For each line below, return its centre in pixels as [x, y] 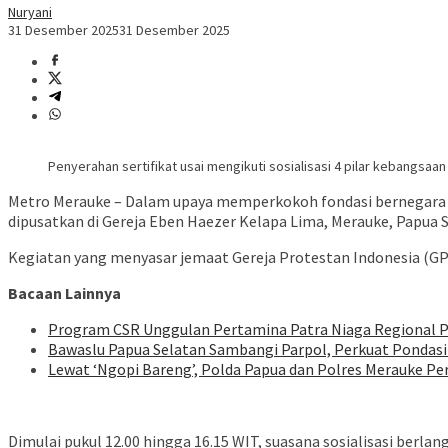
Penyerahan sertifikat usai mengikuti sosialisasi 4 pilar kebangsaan [247, 166]
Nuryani [30, 12]
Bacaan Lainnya [64, 293]
